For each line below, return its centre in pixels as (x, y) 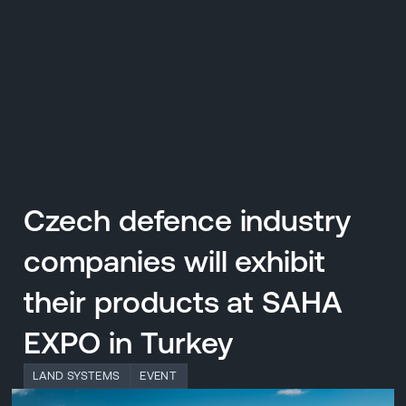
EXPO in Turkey (128, 342)
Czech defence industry (188, 220)
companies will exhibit (175, 261)
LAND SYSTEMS (77, 375)
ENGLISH (288, 172)
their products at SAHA (184, 301)
